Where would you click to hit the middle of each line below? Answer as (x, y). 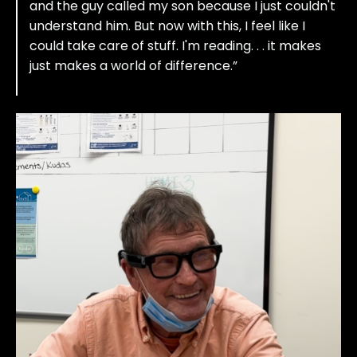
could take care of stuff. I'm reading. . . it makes (175, 46)
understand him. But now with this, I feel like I (167, 26)
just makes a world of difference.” (140, 66)
